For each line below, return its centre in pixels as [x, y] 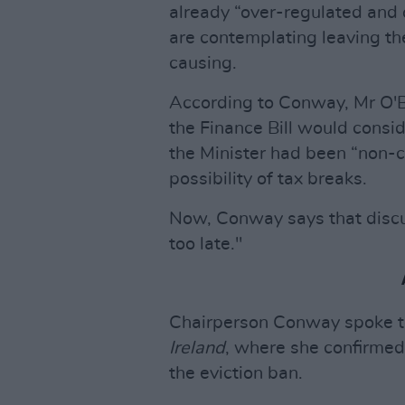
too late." [206, 244]
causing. [203, 63]
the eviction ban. [236, 373]
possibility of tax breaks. [268, 179]
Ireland [197, 348]
